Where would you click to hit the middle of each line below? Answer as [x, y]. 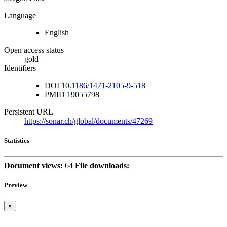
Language [20, 15]
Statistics [17, 140]
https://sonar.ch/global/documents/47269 [88, 121]
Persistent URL [29, 111]
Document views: [33, 165]
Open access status [34, 50]
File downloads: [102, 165]
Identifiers [20, 68]
